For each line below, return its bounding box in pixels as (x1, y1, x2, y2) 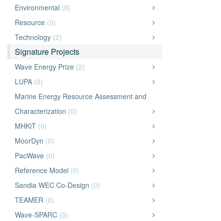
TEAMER (15, 195, 45, 205)
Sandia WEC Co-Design (15, 180, 91, 190)
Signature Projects (15, 46, 79, 57)
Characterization (15, 106, 68, 116)
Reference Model (15, 165, 71, 175)
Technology (15, 32, 53, 42)
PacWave (15, 150, 46, 160)
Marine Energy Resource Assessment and (15, 91, 147, 101)
